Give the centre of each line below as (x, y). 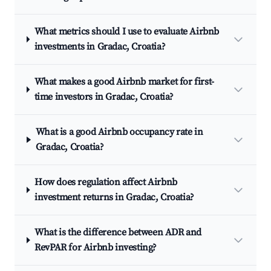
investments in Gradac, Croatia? (100, 47)
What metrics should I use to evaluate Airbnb (127, 31)
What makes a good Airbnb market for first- (124, 82)
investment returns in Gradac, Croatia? (114, 197)
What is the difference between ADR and (118, 232)
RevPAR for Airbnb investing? (96, 247)
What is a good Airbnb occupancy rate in (119, 132)
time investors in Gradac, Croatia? (104, 97)
